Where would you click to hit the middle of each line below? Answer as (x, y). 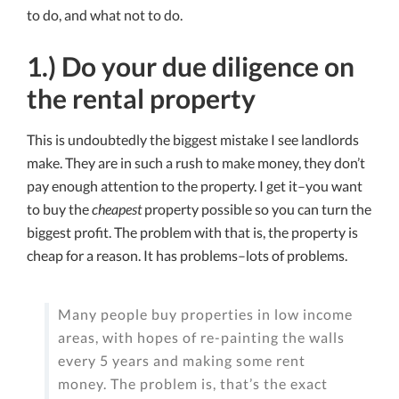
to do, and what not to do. (105, 15)
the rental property (141, 98)
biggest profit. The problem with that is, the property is (192, 232)
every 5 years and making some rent (182, 361)
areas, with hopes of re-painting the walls (201, 338)
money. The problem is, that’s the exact (193, 384)
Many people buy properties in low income (205, 314)
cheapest (117, 209)
